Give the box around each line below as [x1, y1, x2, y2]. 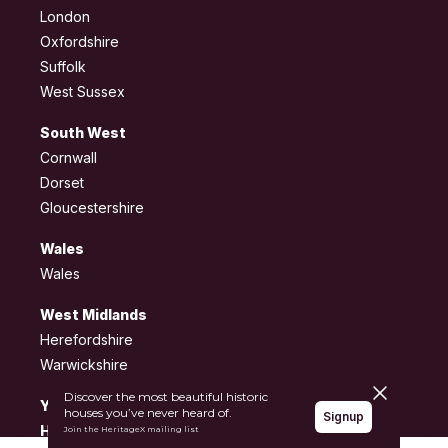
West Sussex [40, 83, 125, 101]
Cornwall [40, 149, 97, 167]
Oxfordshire [40, 33, 119, 51]
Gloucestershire [40, 199, 144, 217]
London [40, 8, 90, 26]
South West [40, 124, 126, 142]
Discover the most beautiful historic [64, 389, 268, 404]
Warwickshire [40, 356, 128, 374]
